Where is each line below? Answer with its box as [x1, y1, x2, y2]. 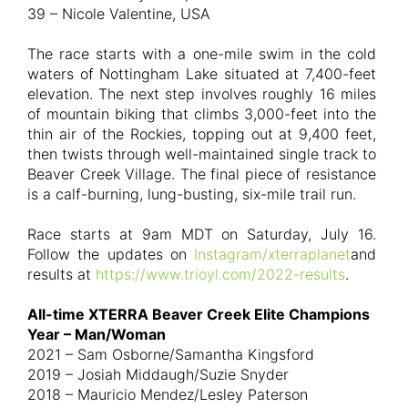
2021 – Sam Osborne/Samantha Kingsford [27, 344, 314, 363]
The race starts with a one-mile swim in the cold [27, 44, 376, 63]
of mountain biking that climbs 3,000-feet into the [27, 104, 376, 123]
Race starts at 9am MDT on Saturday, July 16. [27, 224, 376, 243]
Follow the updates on [27, 244, 194, 263]
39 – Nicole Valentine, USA [27, 4, 210, 23]
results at [27, 264, 96, 283]
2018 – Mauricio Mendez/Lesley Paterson [27, 384, 308, 403]
